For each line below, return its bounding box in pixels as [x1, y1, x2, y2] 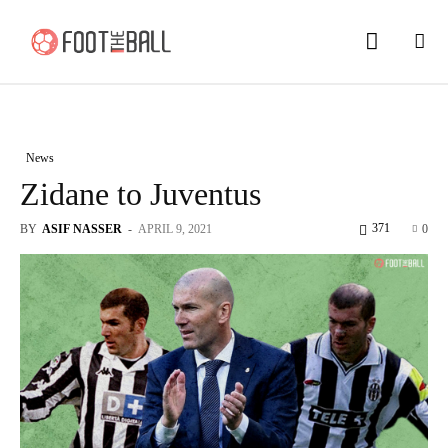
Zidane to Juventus [20, 175, 261, 212]
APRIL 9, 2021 [138, 221, 212, 236]
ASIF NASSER [42, 221, 122, 236]
